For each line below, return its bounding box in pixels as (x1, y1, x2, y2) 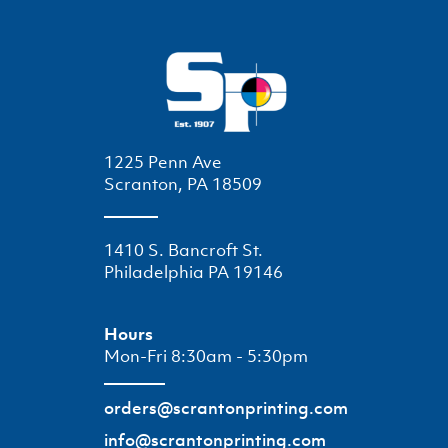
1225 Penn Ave (104, 151, 222, 174)
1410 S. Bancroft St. (104, 239, 263, 262)
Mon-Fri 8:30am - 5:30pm (104, 345, 308, 368)
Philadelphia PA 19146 (104, 261, 283, 284)
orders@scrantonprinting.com (104, 397, 348, 420)
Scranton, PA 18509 (104, 173, 262, 196)
